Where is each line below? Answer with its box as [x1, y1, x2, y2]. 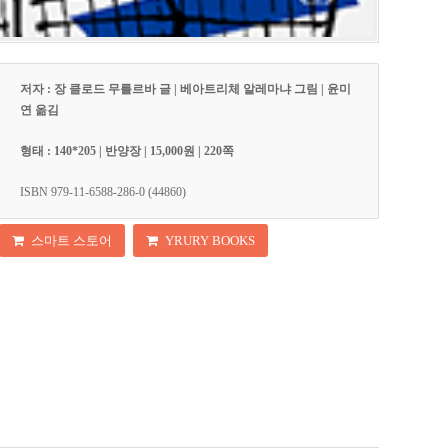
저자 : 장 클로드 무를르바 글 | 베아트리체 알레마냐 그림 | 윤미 [20, 81, 352, 96]
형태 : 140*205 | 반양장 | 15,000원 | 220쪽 [20, 143, 235, 158]
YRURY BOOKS [165, 233, 256, 249]
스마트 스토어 [31, 233, 113, 249]
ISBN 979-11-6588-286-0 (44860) [20, 184, 187, 199]
